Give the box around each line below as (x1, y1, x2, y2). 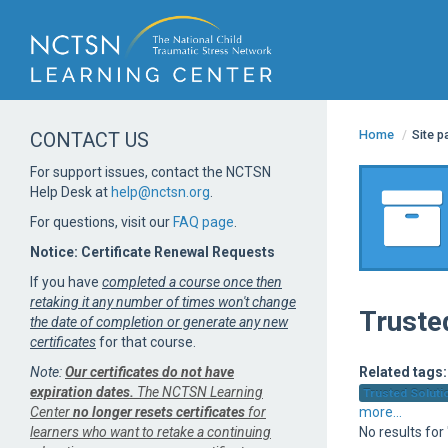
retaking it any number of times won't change (30, 294, 296, 310)
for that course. (96, 334, 199, 350)
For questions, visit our (30, 214, 173, 230)
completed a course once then (102, 274, 282, 290)
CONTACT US (30, 128, 149, 152)
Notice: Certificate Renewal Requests (30, 244, 275, 260)
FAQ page (173, 214, 234, 230)
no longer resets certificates (73, 404, 245, 420)
